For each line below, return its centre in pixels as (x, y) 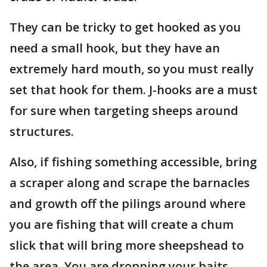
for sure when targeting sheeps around (124, 111)
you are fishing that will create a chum (122, 224)
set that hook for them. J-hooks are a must (133, 90)
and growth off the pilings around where (128, 204)
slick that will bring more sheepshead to (127, 245)
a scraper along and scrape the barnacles (130, 183)
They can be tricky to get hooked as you (125, 27)
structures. (42, 131)
